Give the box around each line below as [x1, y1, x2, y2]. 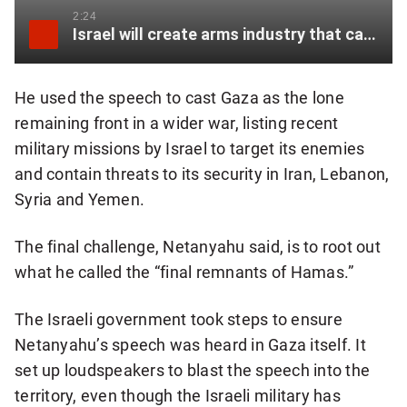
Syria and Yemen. [15, 190, 145, 209]
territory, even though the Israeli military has [15, 386, 341, 405]
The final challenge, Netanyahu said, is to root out [15, 237, 381, 256]
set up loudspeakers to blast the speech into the [15, 361, 371, 380]
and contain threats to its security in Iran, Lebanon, [15, 164, 390, 184]
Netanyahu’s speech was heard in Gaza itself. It [15, 335, 366, 354]
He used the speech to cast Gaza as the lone [15, 88, 344, 107]
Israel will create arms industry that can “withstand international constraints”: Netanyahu [363, 25, 376, 44]
